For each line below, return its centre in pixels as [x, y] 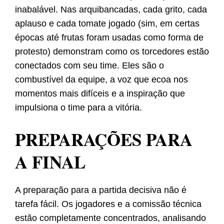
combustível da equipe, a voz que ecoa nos [101, 80]
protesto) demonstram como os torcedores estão [112, 52]
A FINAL [50, 162]
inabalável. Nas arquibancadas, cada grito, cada [111, 10]
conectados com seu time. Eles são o [89, 66]
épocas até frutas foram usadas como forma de [109, 38]
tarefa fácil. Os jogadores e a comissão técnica [108, 204]
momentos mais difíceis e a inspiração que [100, 94]
